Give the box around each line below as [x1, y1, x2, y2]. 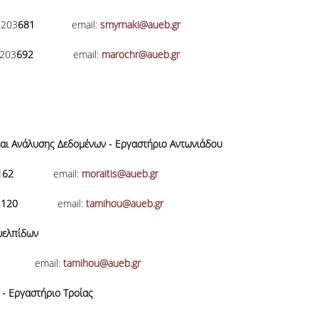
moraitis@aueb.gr [81, 167, 158, 180]
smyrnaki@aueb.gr [99, 18, 180, 31]
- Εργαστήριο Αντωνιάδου [105, 137, 222, 150]
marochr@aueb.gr [101, 48, 180, 61]
